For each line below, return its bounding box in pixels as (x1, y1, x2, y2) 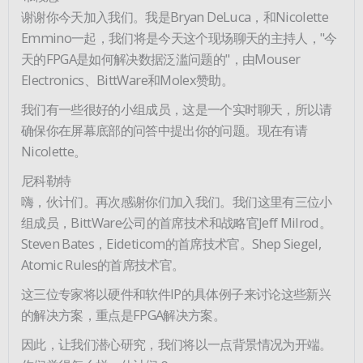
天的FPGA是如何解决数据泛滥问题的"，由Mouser (21, 49, 301, 68)
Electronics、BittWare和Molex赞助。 (21, 70, 233, 89)
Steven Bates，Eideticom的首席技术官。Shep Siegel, (21, 233, 322, 253)
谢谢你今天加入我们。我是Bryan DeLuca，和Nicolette (21, 6, 329, 26)
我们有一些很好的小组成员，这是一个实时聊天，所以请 (21, 99, 332, 118)
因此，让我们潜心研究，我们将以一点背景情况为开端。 (21, 334, 332, 353)
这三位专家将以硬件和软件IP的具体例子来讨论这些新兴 (21, 284, 331, 303)
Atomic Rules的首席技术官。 (21, 254, 185, 274)
